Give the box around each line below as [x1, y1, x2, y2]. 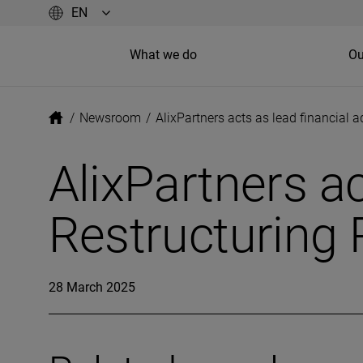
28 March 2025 [48, 280, 135, 295]
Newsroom [79, 110, 141, 126]
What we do [129, 46, 197, 62]
